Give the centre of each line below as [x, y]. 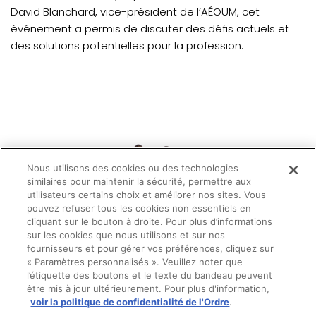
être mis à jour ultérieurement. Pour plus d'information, [148, 288]
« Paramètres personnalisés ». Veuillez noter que [135, 262]
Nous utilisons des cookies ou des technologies [133, 168]
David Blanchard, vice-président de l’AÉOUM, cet [135, 12]
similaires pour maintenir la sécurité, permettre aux [139, 181]
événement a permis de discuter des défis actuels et [150, 29]
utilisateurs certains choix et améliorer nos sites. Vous [147, 195]
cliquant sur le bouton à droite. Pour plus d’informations [150, 221]
